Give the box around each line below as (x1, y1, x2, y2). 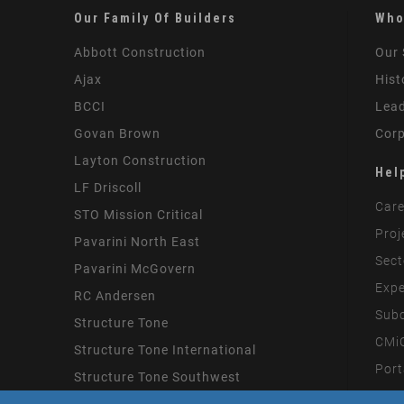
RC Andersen (74, 289, 157, 303)
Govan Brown (74, 126, 161, 141)
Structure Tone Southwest (74, 370, 242, 384)
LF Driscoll (74, 180, 142, 195)
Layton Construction (74, 153, 207, 168)
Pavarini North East (74, 234, 201, 249)
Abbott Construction (74, 45, 207, 60)
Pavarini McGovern (74, 262, 197, 276)
